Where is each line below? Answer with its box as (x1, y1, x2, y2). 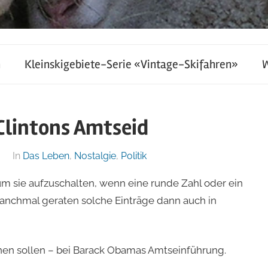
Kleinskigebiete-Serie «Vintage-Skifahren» (25, 56, 238, 72)
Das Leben (22, 150, 69, 162)
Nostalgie (74, 150, 116, 162)
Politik (120, 150, 147, 162)
